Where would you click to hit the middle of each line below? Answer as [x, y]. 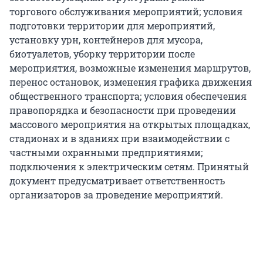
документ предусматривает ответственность [117, 181]
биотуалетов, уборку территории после [102, 54]
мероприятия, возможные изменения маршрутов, [130, 68]
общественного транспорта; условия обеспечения [128, 96]
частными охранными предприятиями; [106, 153]
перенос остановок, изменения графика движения [131, 82]
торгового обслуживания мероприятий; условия [126, 12]
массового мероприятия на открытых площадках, [130, 124]
